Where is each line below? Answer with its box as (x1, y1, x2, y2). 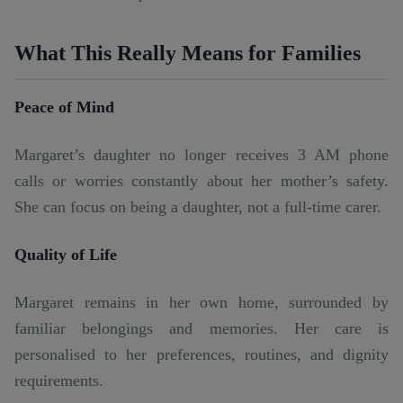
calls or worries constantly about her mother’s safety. (14, 172, 389, 191)
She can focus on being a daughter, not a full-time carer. (14, 198, 381, 217)
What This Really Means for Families (14, 41, 361, 66)
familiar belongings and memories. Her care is (14, 319, 389, 338)
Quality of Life (14, 246, 117, 264)
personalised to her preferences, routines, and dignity (14, 345, 389, 364)
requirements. (14, 372, 103, 390)
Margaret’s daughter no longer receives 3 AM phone (14, 146, 389, 165)
